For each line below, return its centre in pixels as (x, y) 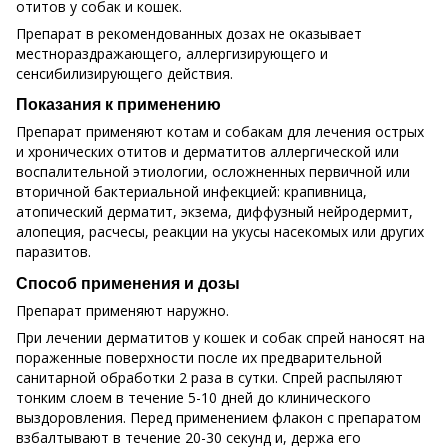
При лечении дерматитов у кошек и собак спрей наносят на (220, 338)
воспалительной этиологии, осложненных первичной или (213, 172)
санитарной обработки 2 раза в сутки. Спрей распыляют (209, 378)
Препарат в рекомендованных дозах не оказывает (189, 33)
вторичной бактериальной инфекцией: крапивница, (191, 192)
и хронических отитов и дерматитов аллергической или (207, 152)
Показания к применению (118, 104)
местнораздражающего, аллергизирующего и (172, 53)
